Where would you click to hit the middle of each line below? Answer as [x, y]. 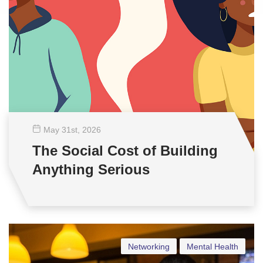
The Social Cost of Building [125, 151]
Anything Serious [91, 169]
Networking [149, 247]
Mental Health [213, 247]
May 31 [57, 130]
